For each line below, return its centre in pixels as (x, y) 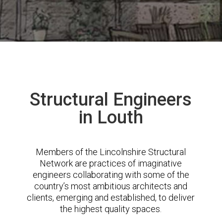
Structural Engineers (111, 100)
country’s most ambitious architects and (111, 186)
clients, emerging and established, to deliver (111, 197)
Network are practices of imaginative (111, 163)
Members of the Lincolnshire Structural (111, 152)
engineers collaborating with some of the (111, 175)
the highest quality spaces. (111, 209)
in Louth (111, 117)
